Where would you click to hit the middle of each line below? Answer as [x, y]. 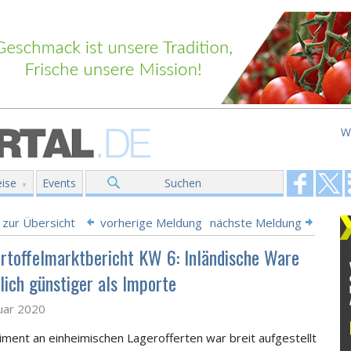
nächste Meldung [256, 223]
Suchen [183, 183]
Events [59, 183]
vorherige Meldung [151, 223]
